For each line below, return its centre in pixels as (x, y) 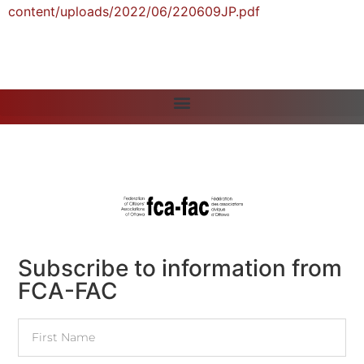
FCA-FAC (68, 291)
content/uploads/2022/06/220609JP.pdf (134, 11)
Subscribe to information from (180, 269)
